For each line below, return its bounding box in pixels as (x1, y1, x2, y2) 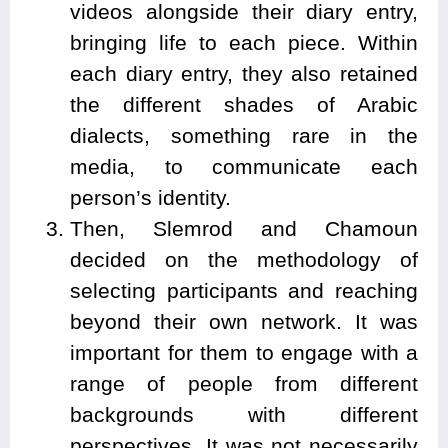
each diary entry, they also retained (70, 61, 418, 85)
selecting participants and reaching (70, 278, 418, 302)
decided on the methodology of (70, 247, 418, 271)
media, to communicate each (70, 154, 418, 178)
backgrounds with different (70, 402, 418, 426)
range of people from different (70, 371, 418, 395)
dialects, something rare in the (70, 123, 418, 147)
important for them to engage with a (70, 340, 418, 364)
